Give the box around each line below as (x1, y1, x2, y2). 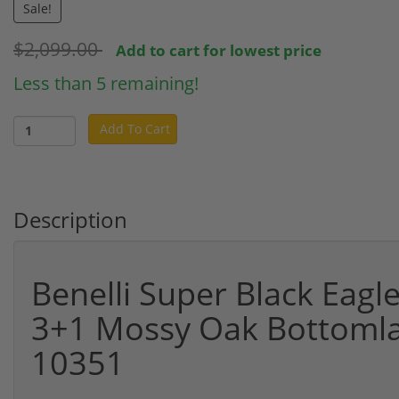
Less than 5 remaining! (13, 70, 199, 95)
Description (13, 204, 127, 234)
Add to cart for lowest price (116, 39, 322, 61)
